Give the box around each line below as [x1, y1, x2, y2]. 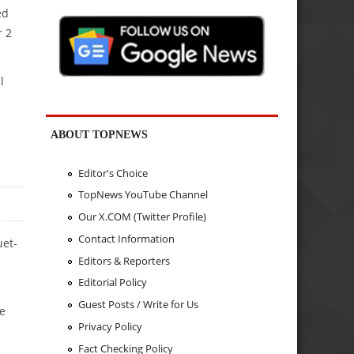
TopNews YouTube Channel [77, 187, 208, 202]
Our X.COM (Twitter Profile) [77, 209, 206, 224]
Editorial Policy [77, 275, 147, 290]
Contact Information [77, 231, 175, 246]
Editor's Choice [77, 165, 148, 180]
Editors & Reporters [77, 253, 170, 268]
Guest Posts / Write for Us [77, 297, 198, 312]
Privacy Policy [77, 318, 142, 333]
